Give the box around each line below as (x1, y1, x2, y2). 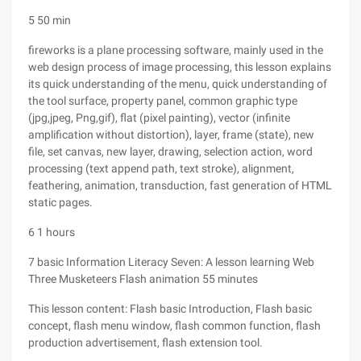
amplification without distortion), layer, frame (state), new (28, 128, 314, 141)
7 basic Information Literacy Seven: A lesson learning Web (28, 255, 314, 268)
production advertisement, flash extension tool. (28, 336, 263, 349)
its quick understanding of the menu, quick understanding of (28, 77, 327, 90)
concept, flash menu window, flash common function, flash (28, 319, 321, 332)
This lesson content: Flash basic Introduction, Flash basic (28, 302, 312, 315)
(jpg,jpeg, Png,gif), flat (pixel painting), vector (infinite (28, 111, 290, 124)
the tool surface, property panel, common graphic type (28, 94, 297, 107)
